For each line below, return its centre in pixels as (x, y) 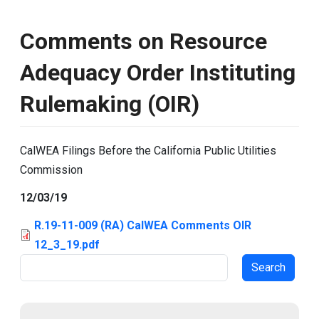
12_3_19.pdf (67, 245)
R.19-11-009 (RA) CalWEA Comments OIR (143, 225)
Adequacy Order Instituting (158, 73)
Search (36, 263)
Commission (51, 170)
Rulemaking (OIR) (110, 104)
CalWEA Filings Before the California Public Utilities (148, 151)
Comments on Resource (143, 41)
